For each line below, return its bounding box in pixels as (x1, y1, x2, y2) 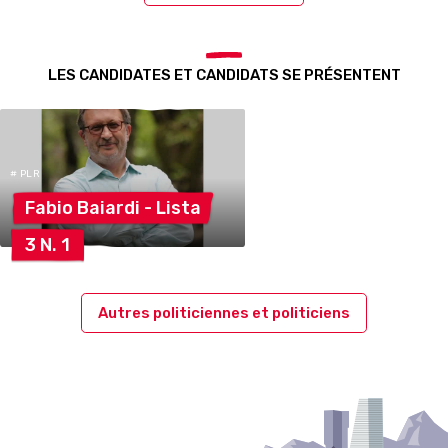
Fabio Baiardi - (25, 196, 156, 219)
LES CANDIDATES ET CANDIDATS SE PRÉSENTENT (47, 65, 401, 84)
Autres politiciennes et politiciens (98, 303, 350, 322)
